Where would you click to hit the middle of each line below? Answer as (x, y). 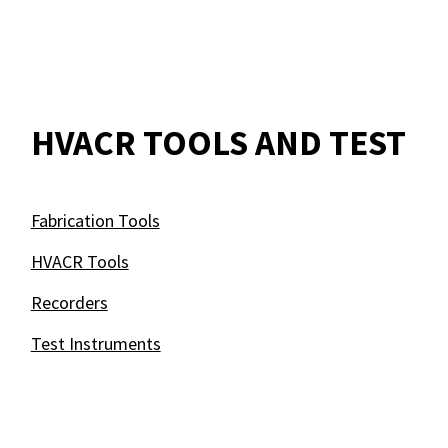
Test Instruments (95, 343)
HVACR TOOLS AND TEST (218, 143)
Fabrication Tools (95, 220)
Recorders (69, 302)
